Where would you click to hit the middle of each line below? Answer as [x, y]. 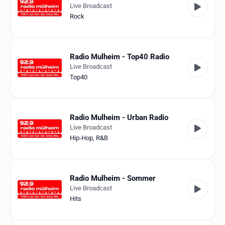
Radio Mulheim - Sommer [113, 179]
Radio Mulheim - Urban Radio [119, 118]
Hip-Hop [81, 138]
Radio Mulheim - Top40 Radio [120, 57]
